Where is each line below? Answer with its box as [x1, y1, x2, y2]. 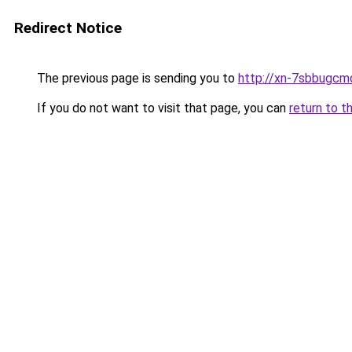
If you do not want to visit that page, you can [34, 101, 289, 115]
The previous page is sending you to [34, 71, 238, 86]
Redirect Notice [14, 19, 122, 37]
